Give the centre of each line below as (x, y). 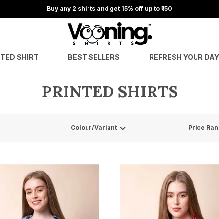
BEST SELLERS (94, 57)
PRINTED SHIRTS (109, 92)
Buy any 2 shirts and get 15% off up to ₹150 (109, 9)
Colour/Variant (94, 128)
